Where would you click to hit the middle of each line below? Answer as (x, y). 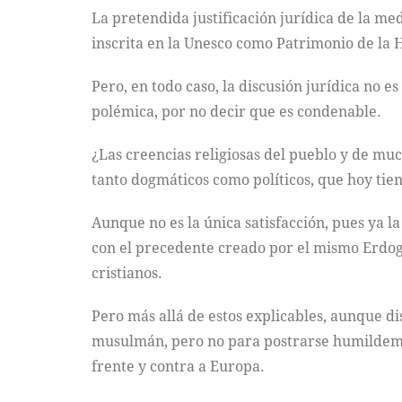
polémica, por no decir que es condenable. (236, 111)
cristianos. (127, 273)
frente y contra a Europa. (178, 366)
